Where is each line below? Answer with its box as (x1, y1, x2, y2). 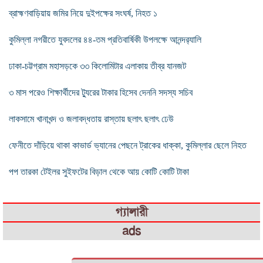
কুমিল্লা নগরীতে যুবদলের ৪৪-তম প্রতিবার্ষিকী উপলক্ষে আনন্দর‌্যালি (9, 34, 201, 45)
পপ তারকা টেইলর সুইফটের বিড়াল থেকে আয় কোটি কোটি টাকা (9, 166, 189, 177)
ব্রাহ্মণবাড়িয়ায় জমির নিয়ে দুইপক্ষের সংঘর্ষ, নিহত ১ (9, 8, 157, 18)
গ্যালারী (115, 204, 148, 220)
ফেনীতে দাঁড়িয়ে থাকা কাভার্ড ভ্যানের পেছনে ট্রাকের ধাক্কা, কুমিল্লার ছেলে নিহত (9, 140, 247, 150)
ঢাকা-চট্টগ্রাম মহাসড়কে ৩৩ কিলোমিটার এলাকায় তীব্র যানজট (9, 60, 186, 71)
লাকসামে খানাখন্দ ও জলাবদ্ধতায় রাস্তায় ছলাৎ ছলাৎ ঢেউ (9, 113, 174, 124)
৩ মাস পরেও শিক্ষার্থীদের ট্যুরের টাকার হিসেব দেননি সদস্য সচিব (9, 87, 193, 97)
